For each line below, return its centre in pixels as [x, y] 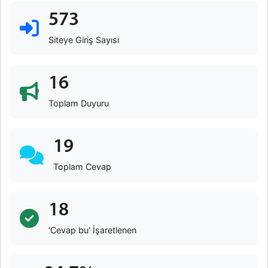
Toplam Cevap [82, 167]
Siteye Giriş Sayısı [84, 40]
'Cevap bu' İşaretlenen [92, 230]
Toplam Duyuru [79, 103]
